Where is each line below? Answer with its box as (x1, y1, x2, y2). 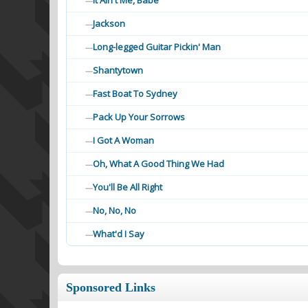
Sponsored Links (66, 280, 155, 294)
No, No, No (93, 204, 136, 217)
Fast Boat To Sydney (93, 87, 177, 100)
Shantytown (93, 64, 143, 76)
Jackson (93, 17, 125, 30)
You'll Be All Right (93, 181, 162, 193)
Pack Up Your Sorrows (93, 111, 185, 123)
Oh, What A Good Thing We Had (93, 157, 224, 170)
